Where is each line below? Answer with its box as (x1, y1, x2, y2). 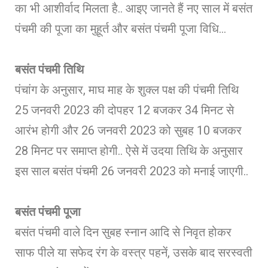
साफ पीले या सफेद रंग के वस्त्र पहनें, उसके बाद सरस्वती (15, 245, 252, 260)
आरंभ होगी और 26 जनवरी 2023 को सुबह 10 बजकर (15, 123, 242, 138)
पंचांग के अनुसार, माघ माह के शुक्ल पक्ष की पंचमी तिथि (15, 82, 239, 97)
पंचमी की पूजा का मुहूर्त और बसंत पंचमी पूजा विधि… (15, 21, 226, 36)
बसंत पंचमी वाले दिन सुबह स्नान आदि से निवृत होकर (15, 224, 232, 239)
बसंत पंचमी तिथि (15, 62, 84, 77)
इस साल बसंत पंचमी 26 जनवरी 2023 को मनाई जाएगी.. (15, 163, 248, 178)
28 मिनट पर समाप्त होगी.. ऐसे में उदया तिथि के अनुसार (15, 143, 243, 158)
